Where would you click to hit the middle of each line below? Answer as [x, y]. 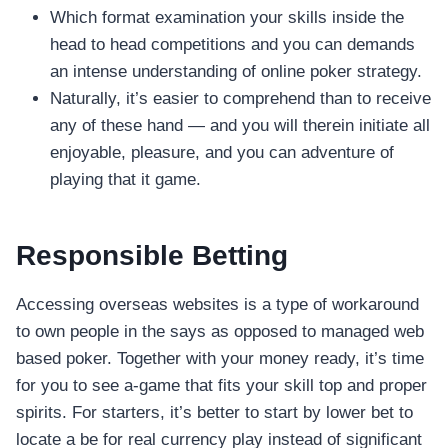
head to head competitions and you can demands [232, 45]
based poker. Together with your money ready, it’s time [220, 359]
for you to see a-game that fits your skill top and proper [221, 386]
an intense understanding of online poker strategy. [236, 72]
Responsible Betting [152, 256]
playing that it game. [125, 180]
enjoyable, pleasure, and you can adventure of [222, 153]
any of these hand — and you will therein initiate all [240, 126]
